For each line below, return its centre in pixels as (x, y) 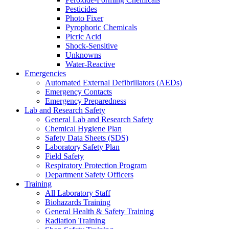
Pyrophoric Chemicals (101, 27)
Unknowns (83, 55)
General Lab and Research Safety (99, 119)
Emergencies (45, 73)
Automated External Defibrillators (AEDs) (113, 82)
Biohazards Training (78, 202)
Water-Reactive (90, 64)
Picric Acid (83, 36)
